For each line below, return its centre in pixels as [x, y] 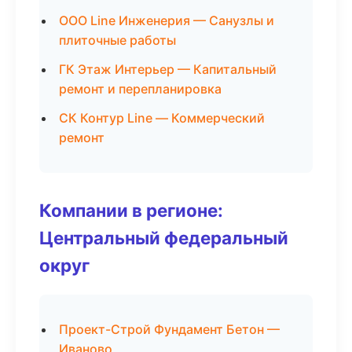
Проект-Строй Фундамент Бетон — [169, 329]
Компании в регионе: [131, 210]
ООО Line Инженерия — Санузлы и [167, 20]
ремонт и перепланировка [140, 89]
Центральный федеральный [164, 238]
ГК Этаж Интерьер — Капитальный [168, 69]
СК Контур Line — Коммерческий [162, 118]
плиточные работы [117, 40]
